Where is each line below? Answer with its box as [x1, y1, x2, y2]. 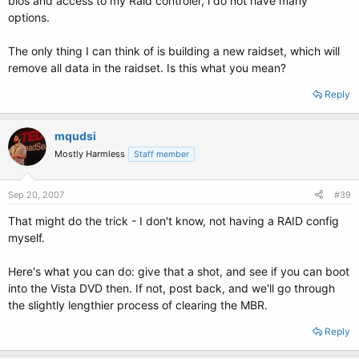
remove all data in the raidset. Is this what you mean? [8, 61, 286, 75]
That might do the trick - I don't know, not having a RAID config [8, 214, 339, 228]
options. [8, 10, 50, 24]
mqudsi [54, 129, 96, 143]
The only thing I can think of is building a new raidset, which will [8, 44, 340, 58]
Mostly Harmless [54, 148, 125, 159]
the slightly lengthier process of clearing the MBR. [8, 298, 268, 312]
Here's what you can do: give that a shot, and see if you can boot [8, 264, 349, 278]
